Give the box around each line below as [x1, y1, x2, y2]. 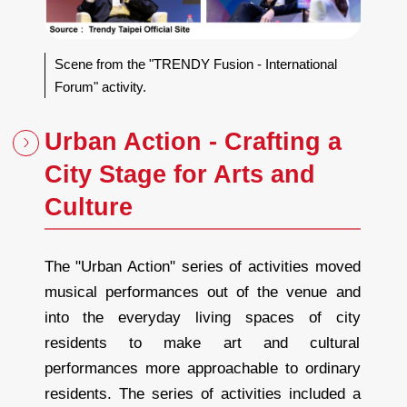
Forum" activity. [54, 79, 146, 95]
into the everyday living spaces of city [44, 309, 361, 327]
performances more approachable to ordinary [44, 360, 361, 378]
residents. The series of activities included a [44, 385, 361, 403]
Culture [44, 194, 133, 222]
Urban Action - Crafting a [44, 128, 342, 156]
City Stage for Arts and [44, 161, 315, 189]
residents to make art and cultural [44, 334, 361, 352]
